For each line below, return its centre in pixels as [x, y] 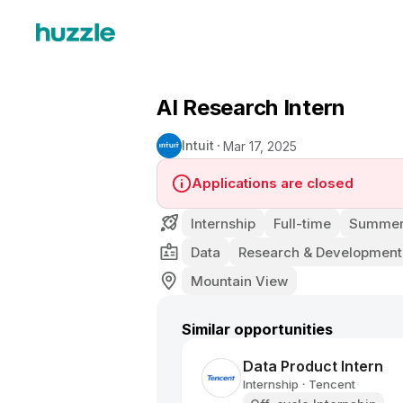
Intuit [198, 145]
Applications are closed [273, 183]
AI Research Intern [251, 107]
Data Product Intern [313, 366]
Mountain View [239, 281]
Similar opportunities [257, 329]
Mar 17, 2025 [260, 146]
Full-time [302, 223]
